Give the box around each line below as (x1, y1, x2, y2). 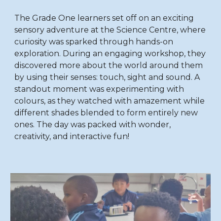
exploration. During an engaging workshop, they (14, 49, 206, 58)
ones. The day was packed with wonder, (14, 120, 171, 129)
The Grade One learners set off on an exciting (14, 13, 194, 23)
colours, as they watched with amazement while (14, 96, 205, 106)
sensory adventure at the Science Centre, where (14, 25, 206, 35)
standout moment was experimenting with (14, 84, 184, 94)
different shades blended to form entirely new (14, 108, 198, 117)
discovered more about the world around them (14, 61, 203, 70)
